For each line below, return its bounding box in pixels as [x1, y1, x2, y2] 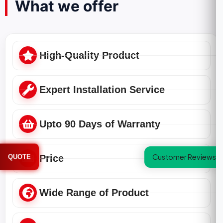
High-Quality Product [39, 50, 139, 61]
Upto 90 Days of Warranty [39, 118, 160, 129]
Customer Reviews [152, 152, 216, 161]
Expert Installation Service [39, 84, 165, 95]
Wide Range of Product [39, 187, 149, 198]
